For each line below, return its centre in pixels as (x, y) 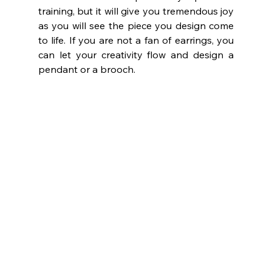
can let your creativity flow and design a (136, 55)
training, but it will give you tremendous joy (136, 11)
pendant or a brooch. (87, 70)
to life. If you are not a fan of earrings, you (136, 40)
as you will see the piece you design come (136, 26)
